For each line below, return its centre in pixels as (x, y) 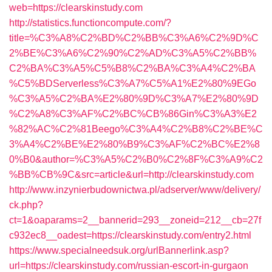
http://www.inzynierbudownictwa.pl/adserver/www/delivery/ (135, 190)
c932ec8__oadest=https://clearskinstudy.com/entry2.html (130, 235)
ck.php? (26, 205)
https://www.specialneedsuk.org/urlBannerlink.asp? (119, 250)
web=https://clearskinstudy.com (76, 8)
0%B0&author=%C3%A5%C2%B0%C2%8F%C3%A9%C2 (136, 159)
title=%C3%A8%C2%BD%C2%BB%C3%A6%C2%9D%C (134, 38)
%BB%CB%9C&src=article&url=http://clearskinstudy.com (131, 175)
